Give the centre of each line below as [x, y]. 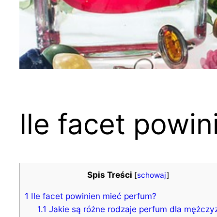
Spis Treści [109, 175]
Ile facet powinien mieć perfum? [93, 196]
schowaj [152, 175]
